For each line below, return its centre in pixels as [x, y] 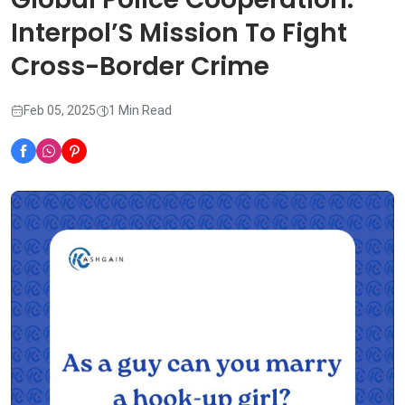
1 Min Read [140, 111]
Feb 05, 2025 [60, 111]
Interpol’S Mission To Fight [179, 33]
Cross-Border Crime [140, 67]
